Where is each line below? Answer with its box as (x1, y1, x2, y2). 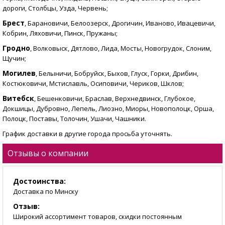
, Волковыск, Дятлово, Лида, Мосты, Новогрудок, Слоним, (30, 44, 211, 53)
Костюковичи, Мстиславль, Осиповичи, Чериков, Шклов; (3, 79, 184, 88)
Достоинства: (13, 176, 66, 186)
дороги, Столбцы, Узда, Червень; (3, 4, 108, 13)
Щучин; (3, 54, 26, 63)
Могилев (3, 68, 36, 78)
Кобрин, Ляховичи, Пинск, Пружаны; (3, 29, 118, 38)
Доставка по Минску (13, 187, 78, 196)
